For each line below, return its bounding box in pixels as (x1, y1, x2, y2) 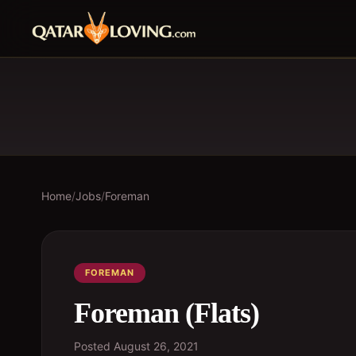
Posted (74, 339, 114, 353)
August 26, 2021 (114, 339, 199, 353)
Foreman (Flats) (74, 297, 259, 329)
